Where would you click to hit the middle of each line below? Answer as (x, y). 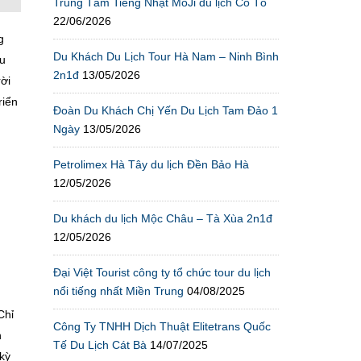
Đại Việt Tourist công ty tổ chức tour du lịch (162, 272)
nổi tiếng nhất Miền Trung (118, 290)
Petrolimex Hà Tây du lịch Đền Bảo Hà (151, 164)
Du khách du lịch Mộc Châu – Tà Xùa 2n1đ (163, 218)
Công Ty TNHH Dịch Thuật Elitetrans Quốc (162, 326)
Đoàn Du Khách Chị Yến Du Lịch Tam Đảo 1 (166, 110)
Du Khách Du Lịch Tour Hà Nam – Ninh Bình (166, 56)
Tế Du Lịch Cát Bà (100, 344)
